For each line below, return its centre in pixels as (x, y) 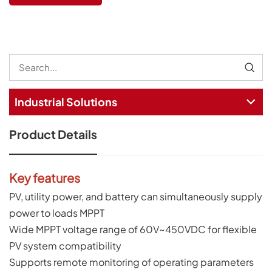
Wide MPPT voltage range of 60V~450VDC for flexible (133, 229)
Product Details (53, 134)
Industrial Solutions (66, 101)
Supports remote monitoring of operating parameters (131, 262)
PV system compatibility (65, 245)
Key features (45, 177)
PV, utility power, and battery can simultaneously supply (136, 196)
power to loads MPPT (57, 212)
